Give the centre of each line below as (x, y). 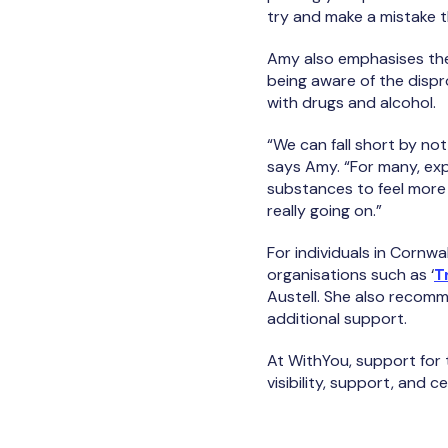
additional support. (337, 319)
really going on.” (324, 211)
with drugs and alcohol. (351, 103)
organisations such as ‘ (350, 275)
